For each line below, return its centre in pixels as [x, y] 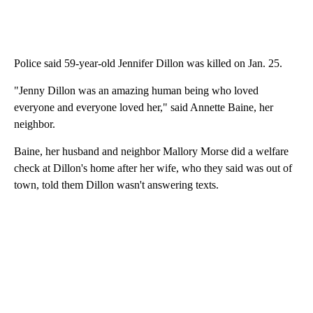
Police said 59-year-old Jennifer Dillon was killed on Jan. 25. [148, 64]
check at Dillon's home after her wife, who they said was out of [153, 168]
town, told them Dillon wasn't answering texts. [116, 185]
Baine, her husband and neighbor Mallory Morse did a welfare [151, 152]
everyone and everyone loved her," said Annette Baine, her [144, 108]
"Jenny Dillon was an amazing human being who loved [136, 91]
